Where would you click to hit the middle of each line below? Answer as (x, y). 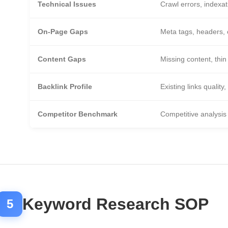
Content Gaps (62, 59)
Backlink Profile (65, 87)
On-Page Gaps (63, 32)
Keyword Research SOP (116, 204)
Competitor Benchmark (78, 114)
